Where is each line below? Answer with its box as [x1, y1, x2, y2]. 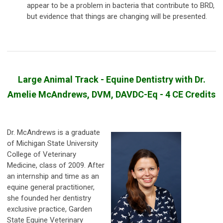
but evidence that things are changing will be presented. [27, 11, 207, 21]
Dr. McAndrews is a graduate [7, 127, 100, 137]
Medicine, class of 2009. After [7, 160, 105, 170]
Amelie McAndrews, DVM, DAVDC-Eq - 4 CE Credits [7, 89, 216, 100]
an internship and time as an [7, 171, 99, 181]
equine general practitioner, [7, 182, 95, 192]
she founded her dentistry [7, 193, 91, 203]
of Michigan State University [7, 138, 98, 148]
